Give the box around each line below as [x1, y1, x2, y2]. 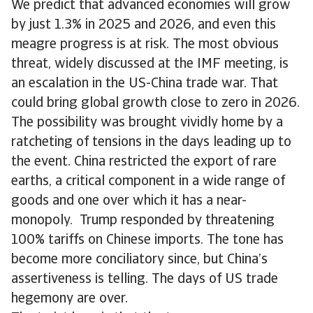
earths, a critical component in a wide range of [11, 175, 285, 189]
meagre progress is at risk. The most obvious [11, 38, 279, 52]
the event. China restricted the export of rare [11, 155, 277, 169]
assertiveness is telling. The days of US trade [11, 272, 278, 286]
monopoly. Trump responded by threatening [11, 214, 275, 228]
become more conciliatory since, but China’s [11, 253, 268, 267]
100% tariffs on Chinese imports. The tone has [11, 233, 284, 247]
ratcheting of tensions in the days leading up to [11, 136, 291, 150]
